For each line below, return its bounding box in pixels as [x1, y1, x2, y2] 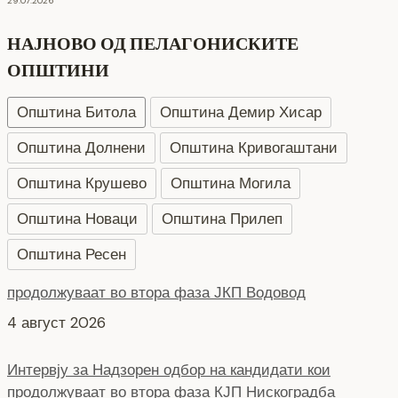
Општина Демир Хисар [160, 102, 322, 123]
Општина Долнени [17, 138, 146, 158]
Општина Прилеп [162, 209, 283, 229]
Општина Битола [17, 102, 136, 123]
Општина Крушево [17, 173, 147, 194]
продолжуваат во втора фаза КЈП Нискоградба [7, 308, 335, 329]
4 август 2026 [7, 338, 106, 358]
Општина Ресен [17, 244, 126, 265]
